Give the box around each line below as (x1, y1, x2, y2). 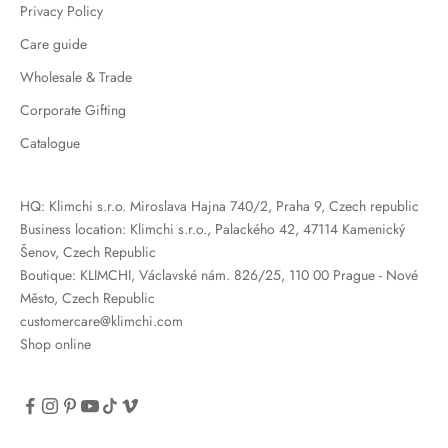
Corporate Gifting (20, 100, 126, 121)
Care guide (20, 34, 87, 55)
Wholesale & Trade (20, 67, 132, 88)
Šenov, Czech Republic (20, 242, 156, 263)
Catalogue (20, 133, 80, 154)
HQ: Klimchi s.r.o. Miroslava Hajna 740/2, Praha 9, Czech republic (20, 196, 419, 217)
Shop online (20, 334, 91, 355)
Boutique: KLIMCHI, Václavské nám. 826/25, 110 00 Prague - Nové (20, 265, 418, 286)
